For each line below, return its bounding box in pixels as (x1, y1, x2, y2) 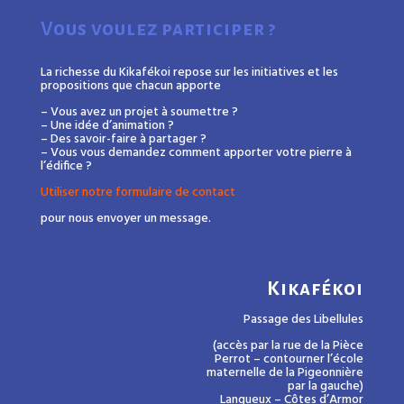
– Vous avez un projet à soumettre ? (40, 102, 238, 124)
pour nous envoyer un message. (40, 208, 211, 230)
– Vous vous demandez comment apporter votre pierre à (40, 142, 352, 164)
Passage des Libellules (243, 309, 364, 331)
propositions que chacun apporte (40, 76, 221, 97)
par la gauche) (288, 376, 364, 398)
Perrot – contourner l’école (215, 349, 364, 371)
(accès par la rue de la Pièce (213, 335, 364, 357)
